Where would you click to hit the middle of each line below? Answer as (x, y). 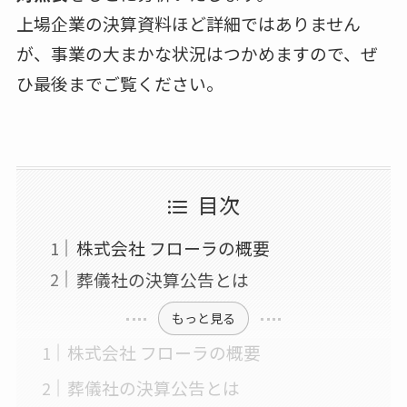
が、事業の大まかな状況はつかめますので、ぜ (197, 53)
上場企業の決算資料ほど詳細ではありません (188, 23)
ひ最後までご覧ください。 (119, 83)
